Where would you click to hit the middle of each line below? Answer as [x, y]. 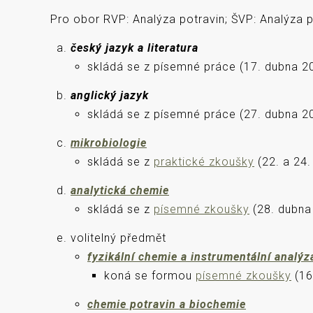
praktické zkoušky [204, 162]
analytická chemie [120, 190]
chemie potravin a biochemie [167, 304]
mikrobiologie [109, 143]
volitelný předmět [118, 238]
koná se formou [150, 276]
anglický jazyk [110, 95]
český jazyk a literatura [134, 48]
